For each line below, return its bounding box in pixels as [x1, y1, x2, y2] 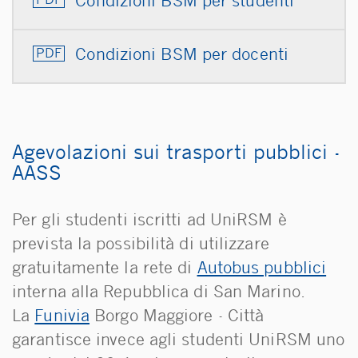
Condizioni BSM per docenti [75, 48, 288, 63]
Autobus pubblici [197, 261, 327, 276]
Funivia [34, 309, 90, 324]
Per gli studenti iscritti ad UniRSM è [12, 213, 287, 229]
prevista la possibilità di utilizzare [12, 237, 269, 253]
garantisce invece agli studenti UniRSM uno [12, 333, 345, 348]
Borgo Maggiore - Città [89, 309, 265, 324]
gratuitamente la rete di [12, 261, 197, 276]
